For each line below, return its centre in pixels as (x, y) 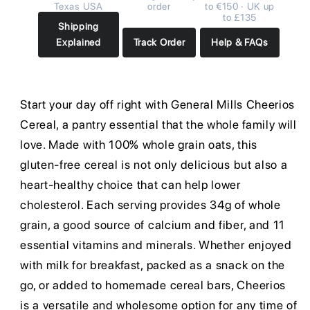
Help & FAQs (240, 42)
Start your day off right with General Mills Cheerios (158, 105)
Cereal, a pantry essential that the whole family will (158, 125)
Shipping (79, 26)
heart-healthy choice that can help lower (130, 185)
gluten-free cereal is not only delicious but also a (154, 165)
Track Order (159, 42)
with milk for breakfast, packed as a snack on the (153, 265)
